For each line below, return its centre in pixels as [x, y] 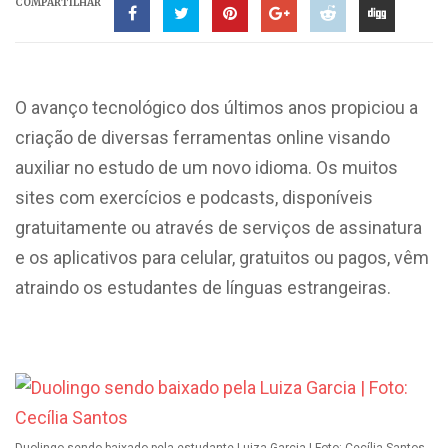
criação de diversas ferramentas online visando [202, 137]
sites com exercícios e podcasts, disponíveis [194, 197]
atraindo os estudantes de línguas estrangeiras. [203, 287]
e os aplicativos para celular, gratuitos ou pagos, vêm [222, 257]
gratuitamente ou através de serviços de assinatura [218, 227]
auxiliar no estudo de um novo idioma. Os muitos [206, 167]
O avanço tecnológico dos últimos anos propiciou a [216, 107]
